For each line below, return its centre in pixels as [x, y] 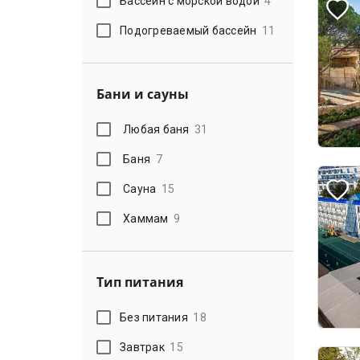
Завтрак [142, 347]
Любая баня [156, 129]
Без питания [154, 317]
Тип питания [140, 282]
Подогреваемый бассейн [188, 30]
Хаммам [146, 218]
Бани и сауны [143, 94]
